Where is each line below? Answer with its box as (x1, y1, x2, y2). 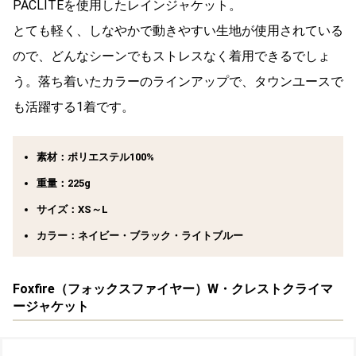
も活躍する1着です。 (13, 99, 134, 115)
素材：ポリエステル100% (37, 151, 154, 164)
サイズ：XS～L (37, 203, 108, 216)
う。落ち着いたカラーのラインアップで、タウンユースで (13, 74, 343, 90)
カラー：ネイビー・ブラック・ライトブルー (37, 230, 243, 242)
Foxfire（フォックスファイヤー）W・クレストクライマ (13, 281, 333, 297)
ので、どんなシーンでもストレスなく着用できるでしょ (13, 48, 331, 64)
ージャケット (13, 299, 89, 315)
